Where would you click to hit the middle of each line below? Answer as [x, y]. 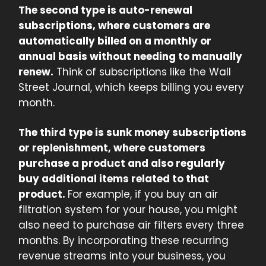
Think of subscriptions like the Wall [142, 72]
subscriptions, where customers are [114, 26]
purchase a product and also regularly [122, 164]
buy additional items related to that [114, 179]
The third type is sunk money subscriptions [132, 133]
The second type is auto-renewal [105, 10]
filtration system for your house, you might [128, 210]
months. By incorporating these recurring [123, 241]
